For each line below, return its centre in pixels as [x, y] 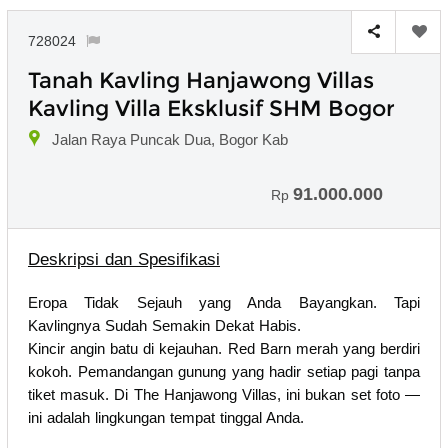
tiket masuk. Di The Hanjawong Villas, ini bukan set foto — [224, 394]
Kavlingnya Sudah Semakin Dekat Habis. [164, 325]
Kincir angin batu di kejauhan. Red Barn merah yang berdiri [224, 348]
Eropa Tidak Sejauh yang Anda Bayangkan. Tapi [224, 302]
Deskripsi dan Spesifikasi [124, 259]
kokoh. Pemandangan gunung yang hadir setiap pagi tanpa [224, 371]
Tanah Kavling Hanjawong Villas [201, 80]
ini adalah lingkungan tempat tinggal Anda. [166, 417]
